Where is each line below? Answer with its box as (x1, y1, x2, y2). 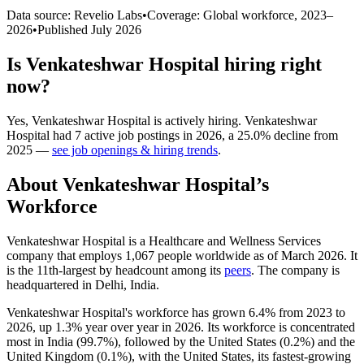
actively (165, 113, 205, 128)
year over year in (82, 319, 175, 334)
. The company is (251, 262, 340, 277)
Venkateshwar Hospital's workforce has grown (6, 305, 249, 319)
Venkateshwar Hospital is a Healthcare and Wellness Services (6, 233, 321, 248)
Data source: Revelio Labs (6, 7, 142, 22)
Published (37, 22, 91, 37)
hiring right (219, 53, 322, 75)
